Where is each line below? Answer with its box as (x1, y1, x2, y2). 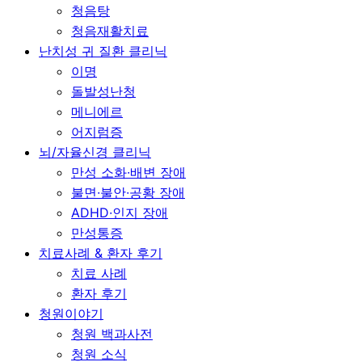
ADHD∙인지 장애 (71, 204, 168, 221)
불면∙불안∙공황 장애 (71, 184, 185, 200)
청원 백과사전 (71, 326, 153, 342)
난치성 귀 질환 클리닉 (39, 43, 167, 59)
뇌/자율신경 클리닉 (39, 144, 151, 160)
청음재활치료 (71, 23, 149, 39)
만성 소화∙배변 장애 (71, 164, 186, 180)
